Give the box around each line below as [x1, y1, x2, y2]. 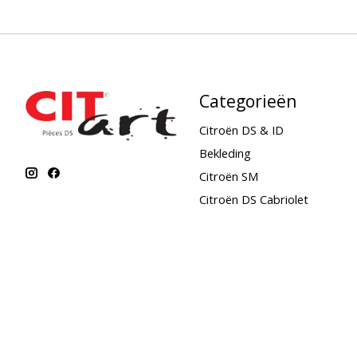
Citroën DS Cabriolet [198, 191, 308, 208]
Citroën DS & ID [198, 121, 284, 138]
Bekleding [198, 144, 251, 161]
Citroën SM [198, 167, 258, 184]
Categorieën [198, 89, 297, 113]
